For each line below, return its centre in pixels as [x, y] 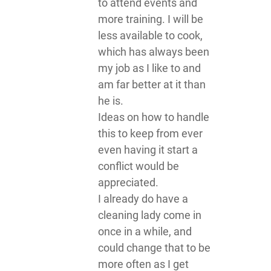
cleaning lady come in [149, 215]
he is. [110, 101]
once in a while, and [145, 231]
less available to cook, [150, 35]
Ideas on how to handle [153, 117]
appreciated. [128, 182]
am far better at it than [152, 84]
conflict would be [138, 166]
